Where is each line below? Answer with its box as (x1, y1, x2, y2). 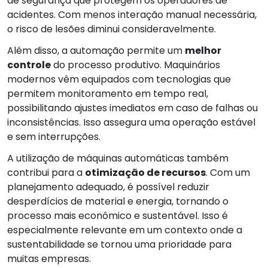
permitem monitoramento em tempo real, (7, 86, 208, 100)
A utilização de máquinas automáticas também (7, 151, 229, 165)
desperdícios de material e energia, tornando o (7, 194, 229, 208)
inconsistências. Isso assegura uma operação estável (7, 115, 255, 129)
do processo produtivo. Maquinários (51, 57, 220, 72)
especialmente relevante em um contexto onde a (7, 223, 242, 237)
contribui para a (7, 165, 85, 179)
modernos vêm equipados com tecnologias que (7, 72, 231, 86)
